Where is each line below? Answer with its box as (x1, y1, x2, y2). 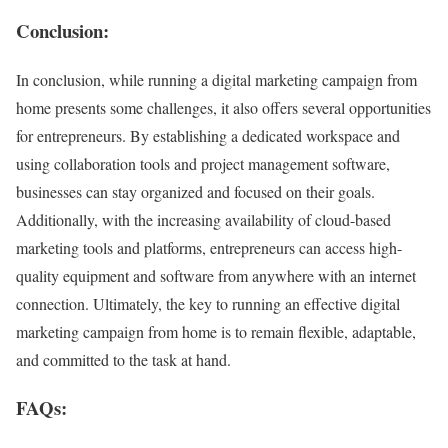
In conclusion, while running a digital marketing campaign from (16, 68, 417, 90)
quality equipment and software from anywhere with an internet (16, 264, 416, 286)
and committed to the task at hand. (16, 348, 231, 370)
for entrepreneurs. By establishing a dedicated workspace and (16, 124, 400, 146)
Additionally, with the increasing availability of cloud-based (16, 208, 391, 230)
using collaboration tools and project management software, (16, 152, 390, 174)
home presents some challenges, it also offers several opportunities (16, 96, 431, 118)
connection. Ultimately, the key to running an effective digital (16, 292, 400, 314)
